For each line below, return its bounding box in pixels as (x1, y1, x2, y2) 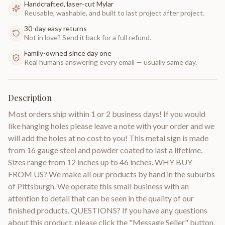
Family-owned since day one (24, 48, 111, 57)
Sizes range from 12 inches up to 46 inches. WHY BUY (8, 157, 192, 167)
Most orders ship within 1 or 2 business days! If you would (8, 108, 205, 119)
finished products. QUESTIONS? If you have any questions (8, 205, 207, 215)
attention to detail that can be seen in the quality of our (8, 193, 194, 203)
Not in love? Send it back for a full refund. (24, 33, 151, 42)
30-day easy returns (24, 24, 87, 33)
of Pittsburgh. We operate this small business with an (8, 181, 189, 191)
